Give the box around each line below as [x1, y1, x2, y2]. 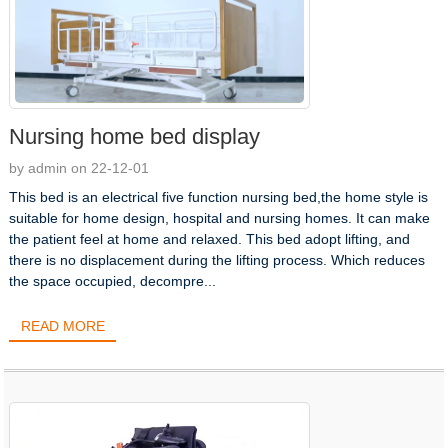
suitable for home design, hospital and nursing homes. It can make [9, 209, 431, 226]
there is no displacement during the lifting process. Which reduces [9, 251, 426, 268]
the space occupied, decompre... [9, 272, 217, 289]
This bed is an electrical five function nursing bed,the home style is [9, 188, 429, 205]
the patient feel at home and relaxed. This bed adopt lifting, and [9, 230, 411, 247]
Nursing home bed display [9, 123, 261, 149]
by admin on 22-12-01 [9, 159, 150, 176]
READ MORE [20, 318, 105, 335]
